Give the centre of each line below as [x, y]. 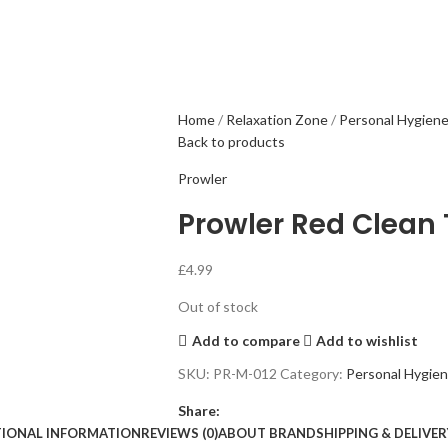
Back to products [231, 141]
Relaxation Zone [278, 119]
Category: [311, 373]
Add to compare [245, 340]
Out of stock [217, 306]
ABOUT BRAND [267, 433]
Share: [198, 410]
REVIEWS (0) [179, 433]
